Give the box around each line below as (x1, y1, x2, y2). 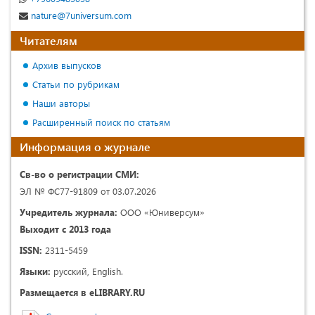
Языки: (20, 265, 51, 278)
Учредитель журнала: (20, 206, 117, 219)
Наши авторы (32, 97, 90, 110)
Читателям (20, 33, 77, 49)
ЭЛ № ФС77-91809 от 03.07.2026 (20, 185, 156, 198)
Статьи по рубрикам (32, 78, 120, 91)
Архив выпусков (32, 59, 101, 72)
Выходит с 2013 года (20, 223, 111, 236)
